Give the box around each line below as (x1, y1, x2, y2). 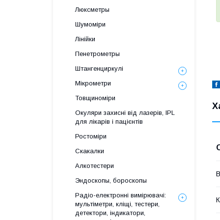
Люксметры (75, 6, 110, 13)
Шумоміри (75, 21, 106, 28)
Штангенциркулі (75, 65, 123, 72)
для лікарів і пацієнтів (75, 118, 143, 125)
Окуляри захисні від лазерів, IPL (75, 109, 175, 116)
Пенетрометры (75, 50, 120, 57)
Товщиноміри (75, 94, 115, 102)
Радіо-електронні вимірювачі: (75, 192, 166, 199)
